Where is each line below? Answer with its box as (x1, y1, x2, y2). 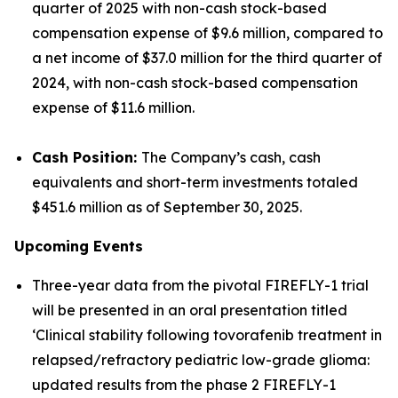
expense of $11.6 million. (32, 99, 195, 116)
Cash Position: (32, 148, 141, 166)
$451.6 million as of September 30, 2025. (32, 198, 302, 216)
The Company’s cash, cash (141, 148, 321, 166)
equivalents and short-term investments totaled (32, 173, 358, 191)
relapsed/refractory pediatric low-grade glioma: (32, 351, 370, 369)
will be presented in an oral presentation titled (32, 301, 347, 319)
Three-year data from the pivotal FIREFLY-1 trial (32, 276, 369, 294)
